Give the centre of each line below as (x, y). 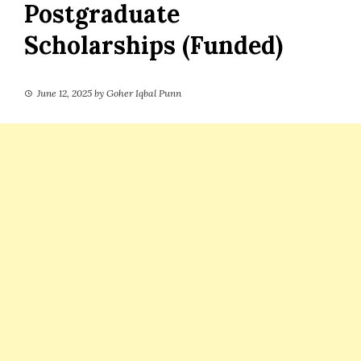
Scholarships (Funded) (154, 45)
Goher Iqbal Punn (144, 93)
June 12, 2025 (64, 93)
